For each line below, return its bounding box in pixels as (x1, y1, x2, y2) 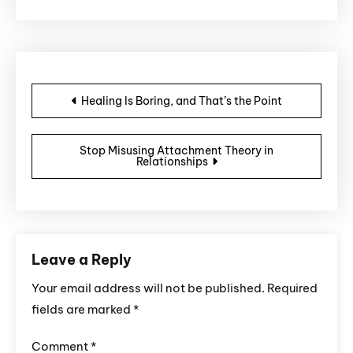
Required (267, 281, 318, 296)
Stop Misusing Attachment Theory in (80, 143, 273, 158)
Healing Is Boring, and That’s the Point (80, 94, 282, 109)
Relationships (136, 154, 208, 169)
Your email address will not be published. (32, 281, 265, 296)
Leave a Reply (32, 251, 132, 269)
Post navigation (32, 70, 220, 101)
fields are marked (32, 302, 133, 318)
